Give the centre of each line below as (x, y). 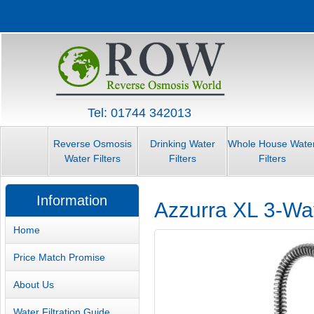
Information (72, 201)
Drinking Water (182, 144)
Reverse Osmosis (93, 144)
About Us (34, 284)
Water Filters (93, 159)
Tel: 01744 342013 (139, 113)
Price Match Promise (60, 257)
